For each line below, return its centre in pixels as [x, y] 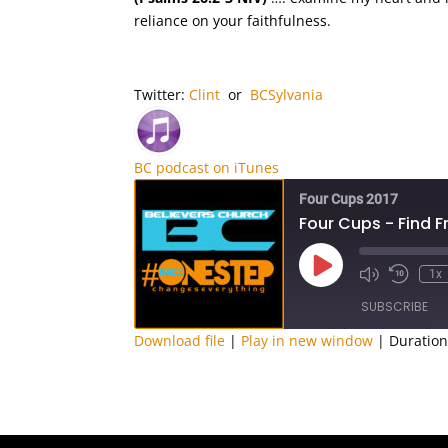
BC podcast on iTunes [207, 167]
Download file [180, 340]
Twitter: [162, 94]
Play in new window [307, 340]
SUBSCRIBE [395, 306]
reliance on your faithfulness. [233, 20]
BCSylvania [287, 94]
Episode [343, 286]
